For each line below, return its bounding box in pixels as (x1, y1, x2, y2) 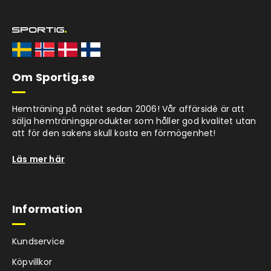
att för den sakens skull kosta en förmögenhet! (12, 127, 216, 140)
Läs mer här (12, 153, 65, 166)
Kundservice (12, 235, 65, 248)
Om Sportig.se (12, 70, 96, 85)
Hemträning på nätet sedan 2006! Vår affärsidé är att (12, 103, 245, 116)
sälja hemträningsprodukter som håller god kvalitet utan (12, 115, 256, 128)
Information (12, 201, 83, 217)
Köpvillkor (12, 256, 52, 269)
